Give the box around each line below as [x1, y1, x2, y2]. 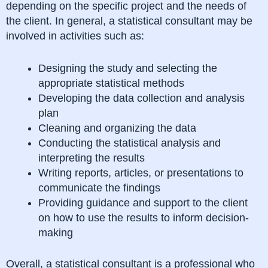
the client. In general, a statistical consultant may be [6, 14, 252, 27]
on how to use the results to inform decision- [38, 211, 249, 224]
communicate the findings [38, 181, 160, 194]
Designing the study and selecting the [38, 62, 217, 74]
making [38, 226, 73, 239]
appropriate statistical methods [38, 77, 184, 89]
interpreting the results [38, 151, 145, 164]
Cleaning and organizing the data [38, 121, 196, 134]
